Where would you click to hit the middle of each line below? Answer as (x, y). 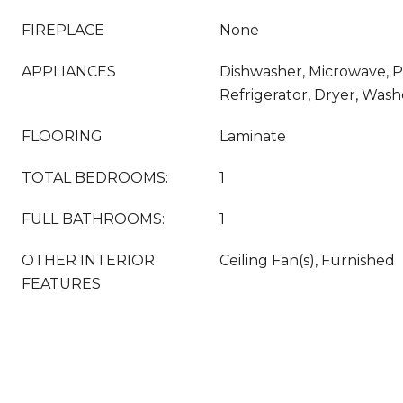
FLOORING (62, 136)
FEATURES (61, 284)
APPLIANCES (69, 72)
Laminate (253, 136)
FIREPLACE (63, 30)
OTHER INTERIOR (88, 260)
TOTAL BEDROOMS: (95, 178)
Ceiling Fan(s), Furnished (307, 260)
